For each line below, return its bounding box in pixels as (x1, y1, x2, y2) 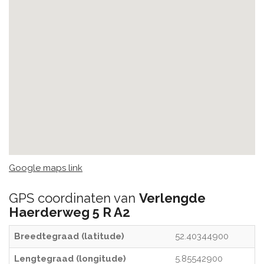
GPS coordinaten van (9, 190, 139, 206)
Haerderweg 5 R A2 (9, 204, 130, 220)
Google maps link (9, 163, 82, 173)
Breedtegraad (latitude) (14, 231, 124, 242)
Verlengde (139, 190, 206, 206)
